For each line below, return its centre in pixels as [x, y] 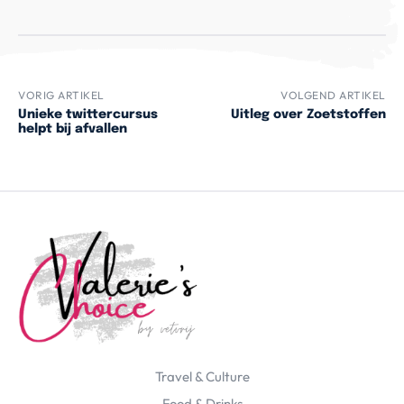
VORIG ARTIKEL [61, 96]
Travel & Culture [202, 377]
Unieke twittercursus [88, 115]
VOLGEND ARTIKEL [333, 96]
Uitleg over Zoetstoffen [308, 115]
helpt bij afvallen [73, 129]
